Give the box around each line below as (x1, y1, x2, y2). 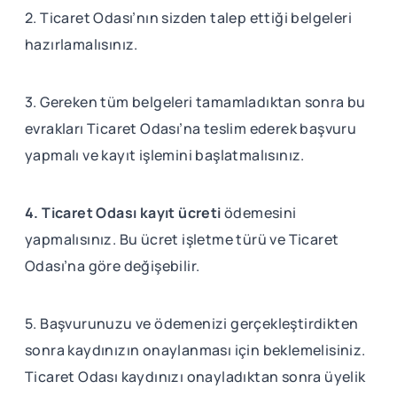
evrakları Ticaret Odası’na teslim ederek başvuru (25, 118, 357, 138)
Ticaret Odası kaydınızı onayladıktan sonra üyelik (25, 366, 366, 386)
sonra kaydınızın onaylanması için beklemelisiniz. (25, 339, 366, 360)
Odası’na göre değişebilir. (25, 255, 200, 276)
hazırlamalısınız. (25, 34, 138, 54)
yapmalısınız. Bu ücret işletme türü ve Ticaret (25, 229, 339, 249)
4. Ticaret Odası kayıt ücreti (25, 202, 222, 222)
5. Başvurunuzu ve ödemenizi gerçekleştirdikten (25, 313, 359, 333)
